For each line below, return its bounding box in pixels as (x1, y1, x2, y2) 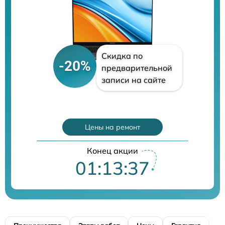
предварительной (101, 62, 172, 73)
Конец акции (87, 145, 138, 156)
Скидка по (101, 50, 143, 61)
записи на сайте (101, 74, 166, 85)
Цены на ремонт (85, 122, 140, 132)
